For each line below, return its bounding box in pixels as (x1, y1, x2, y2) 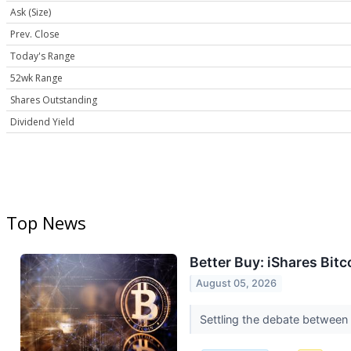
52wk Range (10, 71, 63, 85)
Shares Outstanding (10, 93, 97, 107)
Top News (6, 211, 86, 235)
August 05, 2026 (196, 277, 277, 290)
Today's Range (10, 49, 75, 63)
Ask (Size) (10, 5, 51, 20)
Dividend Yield (10, 115, 74, 129)
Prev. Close (10, 27, 60, 42)
